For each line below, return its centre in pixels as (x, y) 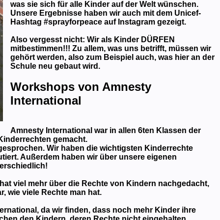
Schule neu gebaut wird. (55, 66)
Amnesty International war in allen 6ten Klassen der (105, 131)
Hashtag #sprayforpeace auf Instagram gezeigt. (98, 22)
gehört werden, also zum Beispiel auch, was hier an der (112, 57)
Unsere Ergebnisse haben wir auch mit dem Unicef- (105, 13)
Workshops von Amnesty (81, 87)
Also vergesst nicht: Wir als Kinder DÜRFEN (92, 39)
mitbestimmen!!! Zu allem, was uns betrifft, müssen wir (110, 48)
